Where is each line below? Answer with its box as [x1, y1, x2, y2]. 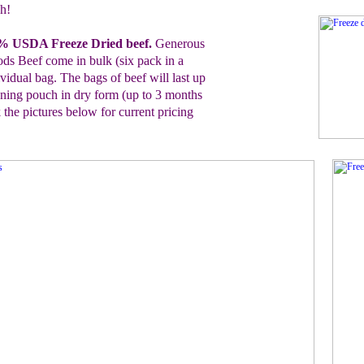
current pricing [118, 105, 193, 119]
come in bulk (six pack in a [41, 54, 184, 67]
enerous [164, 37, 205, 50]
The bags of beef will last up [59, 71, 206, 84]
